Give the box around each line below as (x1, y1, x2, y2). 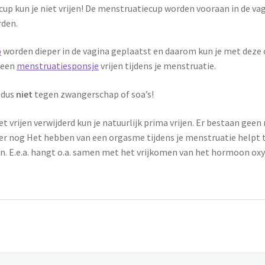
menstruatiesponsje (17, 60, 99, 72)
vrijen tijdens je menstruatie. (99, 60, 216, 72)
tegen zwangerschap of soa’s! (33, 88, 154, 101)
